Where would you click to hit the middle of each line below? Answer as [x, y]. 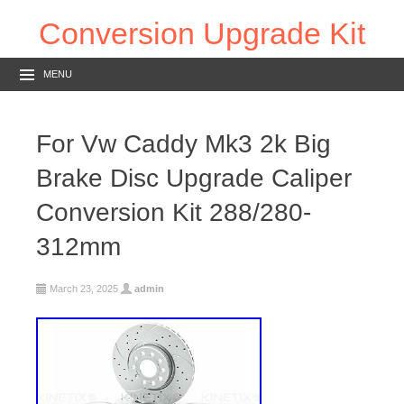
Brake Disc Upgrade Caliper [194, 179]
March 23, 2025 [84, 289]
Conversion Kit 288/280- [174, 213]
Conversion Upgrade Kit [202, 33]
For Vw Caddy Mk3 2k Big [184, 144]
